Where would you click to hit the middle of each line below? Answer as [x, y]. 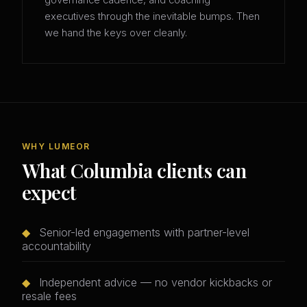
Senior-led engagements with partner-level [143, 233]
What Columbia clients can [134, 171]
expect [49, 193]
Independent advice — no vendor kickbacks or [154, 283]
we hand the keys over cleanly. [116, 33]
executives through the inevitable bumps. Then [152, 17]
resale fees [49, 296]
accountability [57, 246]
